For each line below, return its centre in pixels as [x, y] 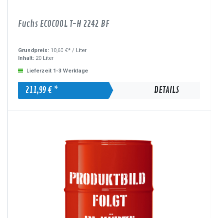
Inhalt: [26, 58]
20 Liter [44, 58]
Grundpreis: [35, 50]
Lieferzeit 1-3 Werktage [57, 71]
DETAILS [166, 90]
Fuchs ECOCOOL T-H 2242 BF [64, 24]
